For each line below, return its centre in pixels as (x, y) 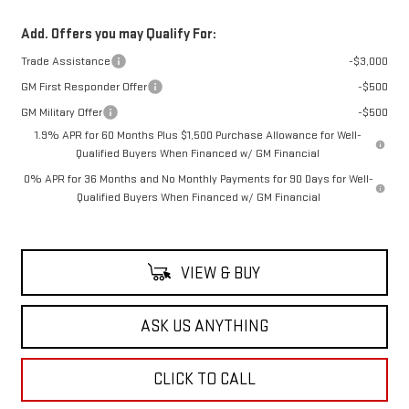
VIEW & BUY (218, 274)
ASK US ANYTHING (204, 327)
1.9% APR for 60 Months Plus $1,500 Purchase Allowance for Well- (198, 136)
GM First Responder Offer (84, 87)
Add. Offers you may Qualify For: (118, 35)
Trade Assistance (65, 62)
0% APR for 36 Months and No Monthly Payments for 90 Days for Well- (198, 179)
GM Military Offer (61, 113)
